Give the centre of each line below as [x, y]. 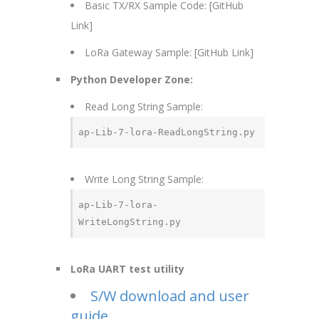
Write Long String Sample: [144, 179]
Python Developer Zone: [132, 80]
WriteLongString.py [130, 222]
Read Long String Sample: [144, 107]
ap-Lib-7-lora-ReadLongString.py [167, 132]
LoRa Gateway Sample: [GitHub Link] [169, 53]
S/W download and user [170, 296]
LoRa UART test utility [127, 269]
